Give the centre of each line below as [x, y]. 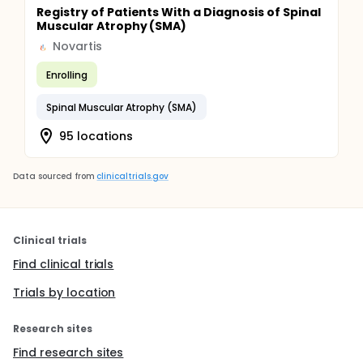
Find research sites [68, 352]
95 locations [96, 136]
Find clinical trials [64, 264]
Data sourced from [54, 176]
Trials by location [64, 293]
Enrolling [67, 75]
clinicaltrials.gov [132, 176]
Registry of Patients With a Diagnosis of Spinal [179, 12]
